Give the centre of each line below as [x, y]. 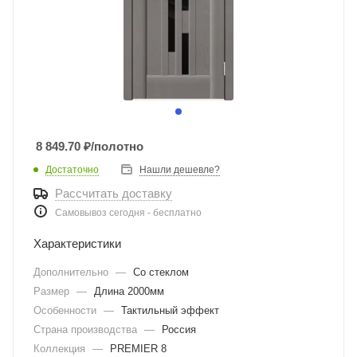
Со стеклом [161, 272]
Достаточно [72, 169]
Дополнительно [73, 272]
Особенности [67, 310]
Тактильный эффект [170, 310]
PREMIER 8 [138, 349]
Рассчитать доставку [114, 193]
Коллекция [61, 349]
